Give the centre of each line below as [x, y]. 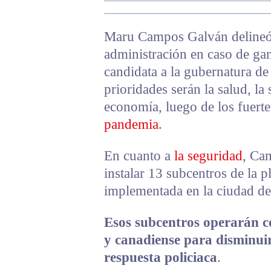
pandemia [131, 124]
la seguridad [208, 155]
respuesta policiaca [161, 257]
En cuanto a [139, 155]
